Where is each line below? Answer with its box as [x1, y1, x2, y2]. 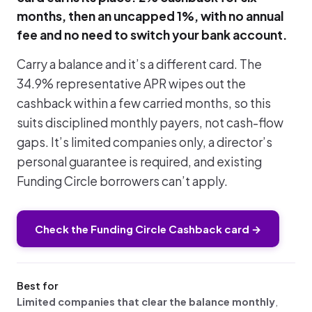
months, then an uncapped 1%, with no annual [17, 8, 283, 24]
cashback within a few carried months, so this [17, 95, 271, 111]
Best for [17, 279, 58, 292]
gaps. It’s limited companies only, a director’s [17, 134, 272, 150]
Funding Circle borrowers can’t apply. [17, 173, 228, 189]
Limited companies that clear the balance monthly [17, 295, 275, 308]
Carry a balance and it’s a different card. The [17, 56, 262, 72]
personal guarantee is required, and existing [17, 154, 262, 169]
